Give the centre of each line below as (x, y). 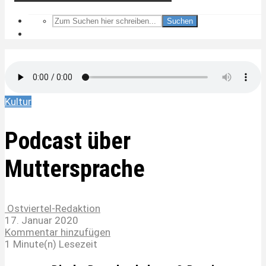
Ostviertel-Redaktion (53, 209)
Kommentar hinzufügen (58, 232)
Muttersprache (75, 169)
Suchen (180, 21)
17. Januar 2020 (42, 221)
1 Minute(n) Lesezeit (51, 244)
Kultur (18, 102)
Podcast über (68, 141)
